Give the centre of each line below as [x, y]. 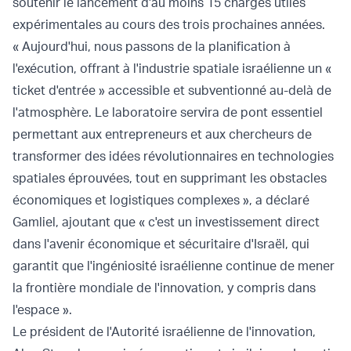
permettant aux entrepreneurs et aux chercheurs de [162, 134]
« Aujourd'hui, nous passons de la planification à [152, 46]
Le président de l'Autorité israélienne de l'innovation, [164, 331]
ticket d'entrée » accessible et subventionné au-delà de [172, 90]
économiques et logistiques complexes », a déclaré [161, 199]
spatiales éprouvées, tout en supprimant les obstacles [170, 177]
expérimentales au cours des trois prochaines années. [169, 24]
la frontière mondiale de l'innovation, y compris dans [164, 287]
